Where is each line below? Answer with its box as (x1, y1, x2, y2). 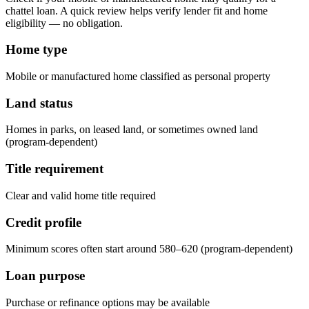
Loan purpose (6, 268, 85, 283)
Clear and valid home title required (6, 189, 156, 201)
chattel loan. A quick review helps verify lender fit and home (6, 4, 268, 17)
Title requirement (6, 161, 103, 177)
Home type (6, 42, 67, 57)
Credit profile (6, 215, 81, 230)
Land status (6, 95, 72, 110)
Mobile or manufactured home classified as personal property (6, 70, 270, 83)
